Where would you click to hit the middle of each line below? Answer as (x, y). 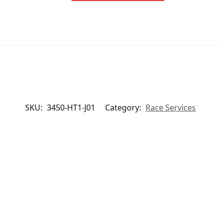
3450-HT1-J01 (71, 107)
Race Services (171, 107)
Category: (124, 107)
